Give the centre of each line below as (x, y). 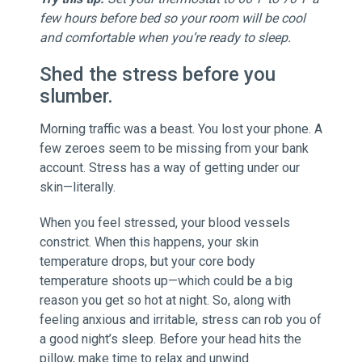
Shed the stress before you (157, 75)
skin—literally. (77, 187)
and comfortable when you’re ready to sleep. (165, 38)
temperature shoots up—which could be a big (166, 281)
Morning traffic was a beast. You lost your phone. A (181, 129)
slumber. (76, 97)
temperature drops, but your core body (147, 262)
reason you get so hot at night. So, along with (165, 301)
